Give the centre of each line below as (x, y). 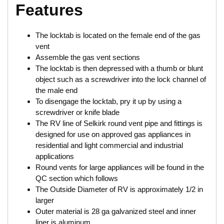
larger (45, 200)
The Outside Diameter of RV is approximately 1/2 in (119, 189)
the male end (56, 90)
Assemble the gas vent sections (88, 57)
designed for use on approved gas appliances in (113, 134)
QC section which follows (77, 178)
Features (49, 10)
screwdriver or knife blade (77, 112)
